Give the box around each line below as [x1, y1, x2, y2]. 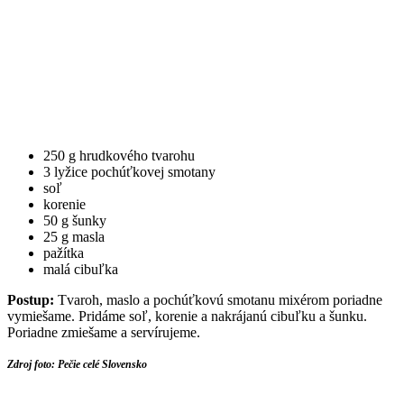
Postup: [7, 292, 54, 308]
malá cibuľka [43, 262, 118, 278]
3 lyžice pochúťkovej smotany [43, 164, 216, 180]
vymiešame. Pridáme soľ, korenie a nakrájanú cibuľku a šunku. [7, 308, 367, 325]
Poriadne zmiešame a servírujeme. [7, 325, 200, 341]
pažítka [43, 245, 84, 262]
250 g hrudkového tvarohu [43, 148, 195, 164]
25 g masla [43, 229, 105, 245]
